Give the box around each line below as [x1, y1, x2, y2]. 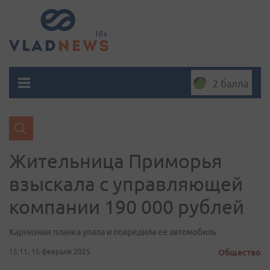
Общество [218, 248, 261, 257]
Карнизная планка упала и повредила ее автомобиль [9, 227, 216, 237]
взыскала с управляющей [9, 173, 243, 195]
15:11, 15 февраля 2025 [9, 248, 90, 256]
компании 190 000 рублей [9, 196, 244, 218]
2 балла [213, 78, 248, 89]
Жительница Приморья [9, 150, 222, 172]
